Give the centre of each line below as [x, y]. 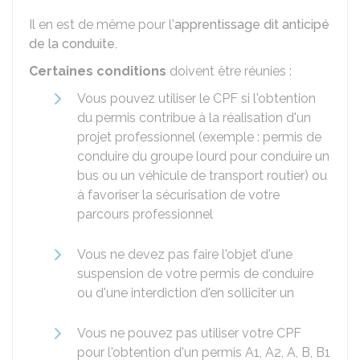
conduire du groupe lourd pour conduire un [203, 156]
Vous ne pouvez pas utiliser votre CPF [189, 333]
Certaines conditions [98, 71]
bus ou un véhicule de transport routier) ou [202, 176]
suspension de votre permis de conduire [195, 274]
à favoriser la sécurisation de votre [178, 195]
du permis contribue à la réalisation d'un [194, 118]
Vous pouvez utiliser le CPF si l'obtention [196, 98]
